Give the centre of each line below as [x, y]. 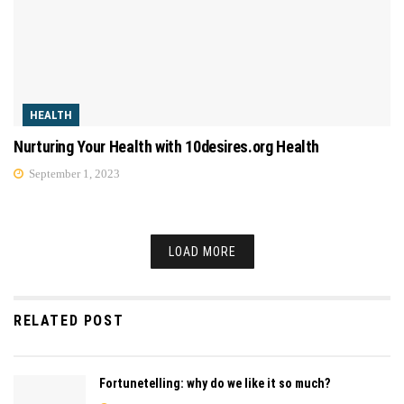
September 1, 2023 [73, 174]
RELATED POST [69, 321]
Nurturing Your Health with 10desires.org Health [167, 147]
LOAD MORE [202, 252]
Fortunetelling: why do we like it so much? [215, 384]
